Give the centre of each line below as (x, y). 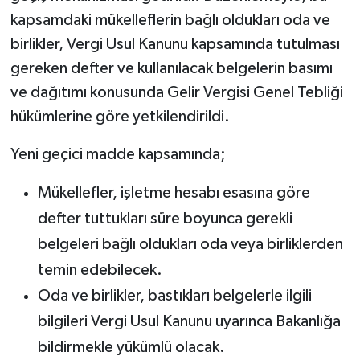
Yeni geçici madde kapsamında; (118, 155)
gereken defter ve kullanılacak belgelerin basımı (171, 69)
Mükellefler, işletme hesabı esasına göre (174, 193)
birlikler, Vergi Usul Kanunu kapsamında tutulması (175, 45)
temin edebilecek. (100, 270)
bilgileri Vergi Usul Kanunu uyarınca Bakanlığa (189, 322)
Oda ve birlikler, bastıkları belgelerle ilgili (174, 296)
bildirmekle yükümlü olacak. (131, 348)
